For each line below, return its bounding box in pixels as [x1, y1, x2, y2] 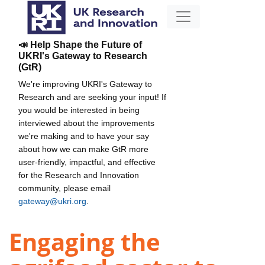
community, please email [18, 183, 111, 193]
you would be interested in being [18, 105, 140, 115]
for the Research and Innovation [18, 170, 139, 180]
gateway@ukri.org [18, 196, 86, 206]
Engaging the [9, 225, 160, 258]
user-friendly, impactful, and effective [18, 157, 156, 167]
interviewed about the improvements [18, 118, 154, 128]
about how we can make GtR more [18, 144, 148, 154]
